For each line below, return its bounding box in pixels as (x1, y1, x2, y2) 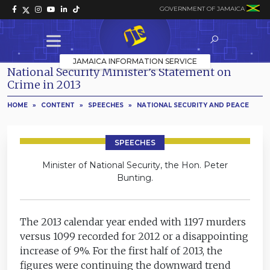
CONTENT (41, 101, 75, 109)
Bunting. (117, 172, 153, 183)
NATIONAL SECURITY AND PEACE (137, 101, 249, 109)
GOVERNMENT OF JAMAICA (160, 5, 245, 13)
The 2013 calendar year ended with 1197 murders (20, 215, 246, 228)
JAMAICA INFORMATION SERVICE (73, 56, 197, 66)
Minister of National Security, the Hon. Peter (42, 159, 228, 171)
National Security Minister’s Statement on (7, 64, 231, 79)
